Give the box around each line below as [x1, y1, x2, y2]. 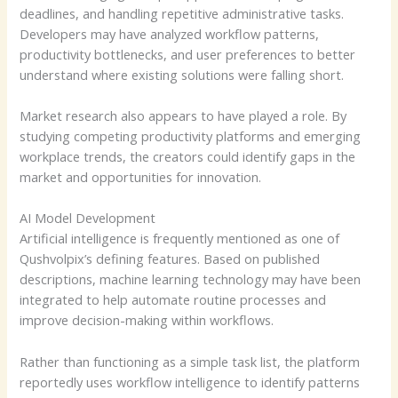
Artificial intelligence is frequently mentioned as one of [20, 229, 340, 248]
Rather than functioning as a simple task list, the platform [20, 352, 361, 370]
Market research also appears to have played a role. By [20, 106, 347, 124]
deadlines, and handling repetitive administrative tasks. [20, 4, 345, 22]
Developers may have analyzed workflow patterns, [20, 24, 320, 43]
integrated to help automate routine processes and [20, 291, 327, 309]
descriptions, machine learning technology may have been [20, 270, 362, 289]
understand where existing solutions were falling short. [20, 65, 345, 84]
